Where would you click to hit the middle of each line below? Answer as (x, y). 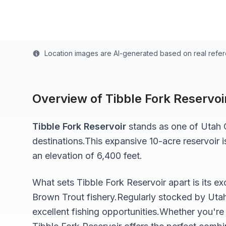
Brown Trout (58, 197)
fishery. (101, 197)
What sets (54, 182)
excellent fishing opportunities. (96, 212)
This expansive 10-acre (134, 141)
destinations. (59, 141)
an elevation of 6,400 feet (86, 156)
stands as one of (163, 126)
